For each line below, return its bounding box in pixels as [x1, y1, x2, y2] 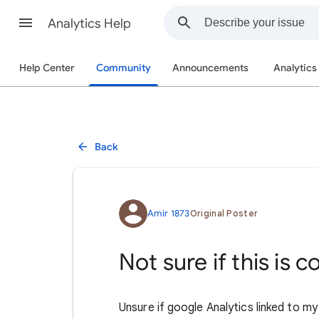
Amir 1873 [147, 207, 190, 219]
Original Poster [189, 208, 258, 219]
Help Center [19, 62, 75, 74]
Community [96, 62, 151, 74]
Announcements [172, 62, 249, 74]
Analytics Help [48, 16, 131, 31]
